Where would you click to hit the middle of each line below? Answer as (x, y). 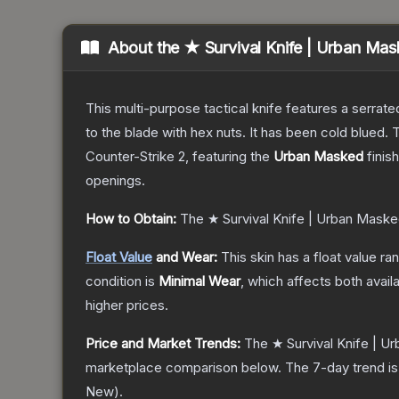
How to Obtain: (131, 219)
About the (146, 48)
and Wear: (185, 257)
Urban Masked (318, 157)
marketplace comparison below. (183, 368)
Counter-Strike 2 (135, 157)
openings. (115, 181)
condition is (122, 281)
